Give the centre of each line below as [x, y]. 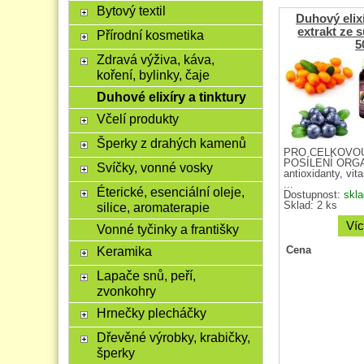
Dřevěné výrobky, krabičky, [173, 337]
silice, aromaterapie [153, 207]
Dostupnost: [313, 195]
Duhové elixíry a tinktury [171, 97]
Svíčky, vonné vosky [154, 167]
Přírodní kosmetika [150, 35]
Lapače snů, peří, [146, 275]
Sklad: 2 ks [310, 205]
